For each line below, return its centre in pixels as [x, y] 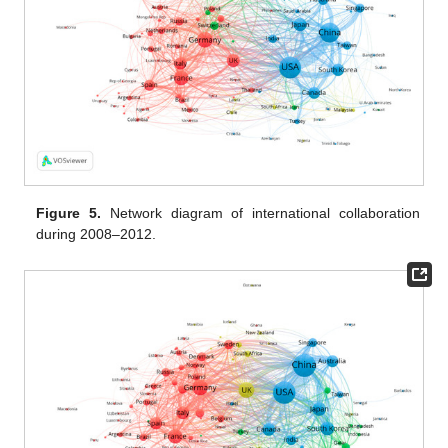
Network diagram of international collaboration [260, 213]
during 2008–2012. [96, 234]
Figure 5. [69, 213]
